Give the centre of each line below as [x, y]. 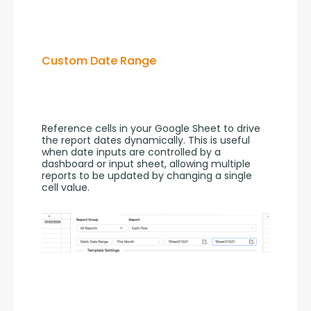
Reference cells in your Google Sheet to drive [151, 128]
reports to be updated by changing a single [147, 175]
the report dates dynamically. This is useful [146, 140]
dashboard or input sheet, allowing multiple [146, 163]
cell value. [66, 187]
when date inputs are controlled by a [131, 152]
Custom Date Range [99, 61]
